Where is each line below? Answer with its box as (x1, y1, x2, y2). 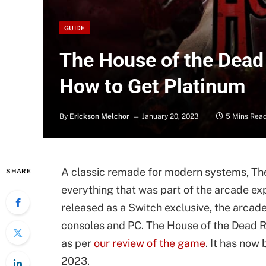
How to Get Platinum (59, 74, 245, 98)
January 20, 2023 (142, 112, 199, 121)
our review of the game (94, 237, 205, 249)
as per (61, 237, 94, 249)
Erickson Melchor (69, 112, 129, 121)
